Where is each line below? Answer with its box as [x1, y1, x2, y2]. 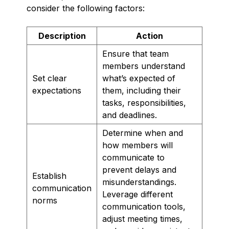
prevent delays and [102, 164, 176, 175]
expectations [32, 85, 81, 96]
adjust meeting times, [102, 213, 182, 224]
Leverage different [102, 189, 173, 199]
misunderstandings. [102, 176, 176, 187]
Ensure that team [102, 48, 169, 59]
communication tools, [102, 201, 186, 212]
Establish [32, 170, 66, 181]
